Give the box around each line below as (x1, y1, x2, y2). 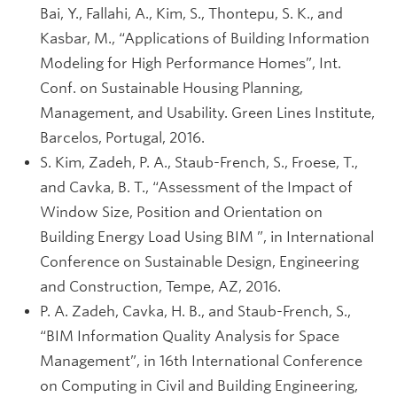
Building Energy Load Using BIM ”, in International (40, 229, 374, 245)
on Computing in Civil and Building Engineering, (40, 378, 358, 394)
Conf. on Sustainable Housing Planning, (40, 80, 303, 97)
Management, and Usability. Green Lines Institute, (40, 105, 375, 121)
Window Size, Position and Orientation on (40, 204, 323, 221)
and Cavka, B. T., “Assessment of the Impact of (40, 179, 353, 196)
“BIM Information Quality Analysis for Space (40, 328, 339, 345)
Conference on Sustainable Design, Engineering (40, 253, 359, 270)
